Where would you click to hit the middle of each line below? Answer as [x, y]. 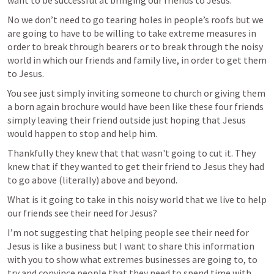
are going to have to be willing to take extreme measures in [132, 33]
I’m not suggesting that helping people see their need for [128, 232]
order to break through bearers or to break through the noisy [135, 46]
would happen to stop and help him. [82, 133]
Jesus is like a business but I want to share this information [131, 246]
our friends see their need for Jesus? [82, 213]
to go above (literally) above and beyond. [92, 180]
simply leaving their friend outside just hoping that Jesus [127, 120]
